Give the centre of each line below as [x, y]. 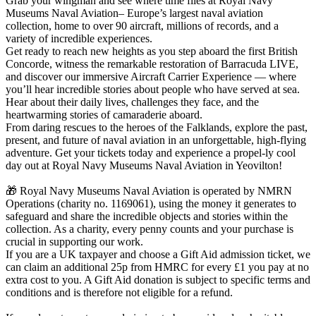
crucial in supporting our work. [74, 241]
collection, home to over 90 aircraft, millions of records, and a [142, 25]
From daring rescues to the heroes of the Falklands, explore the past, [157, 127]
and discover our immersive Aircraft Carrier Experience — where [151, 76]
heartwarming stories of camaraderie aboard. [104, 114]
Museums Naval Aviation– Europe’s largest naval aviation [134, 13]
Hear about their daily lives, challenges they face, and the [132, 102]
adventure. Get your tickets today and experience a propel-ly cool [151, 152]
